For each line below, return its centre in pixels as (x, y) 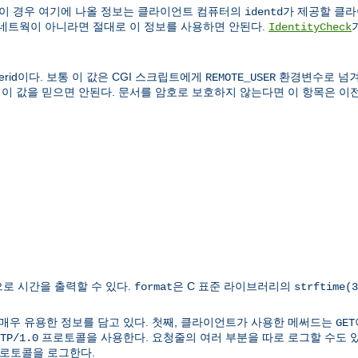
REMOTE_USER (241, 77)
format (153, 286)
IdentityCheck (310, 27)
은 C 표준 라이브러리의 (233, 286)
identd (264, 12)
